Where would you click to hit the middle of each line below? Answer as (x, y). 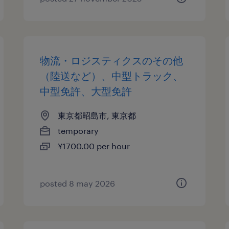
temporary (78, 131)
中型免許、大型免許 (86, 91)
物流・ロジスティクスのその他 (112, 60)
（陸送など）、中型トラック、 (112, 76)
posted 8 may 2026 (78, 183)
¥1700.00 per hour (94, 146)
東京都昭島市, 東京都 (97, 115)
